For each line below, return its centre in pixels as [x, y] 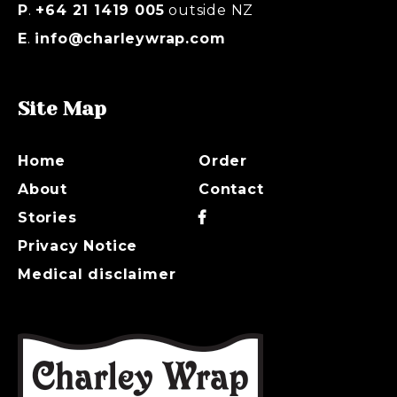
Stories [47, 217]
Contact [231, 189]
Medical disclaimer [97, 274]
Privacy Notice [78, 245]
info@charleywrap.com [130, 38]
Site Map [62, 108]
